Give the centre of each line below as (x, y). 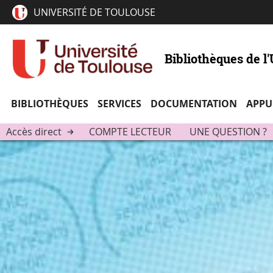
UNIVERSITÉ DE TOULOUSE (94, 12)
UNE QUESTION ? (228, 132)
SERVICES (119, 103)
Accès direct (34, 132)
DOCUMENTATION (193, 103)
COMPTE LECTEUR (130, 132)
